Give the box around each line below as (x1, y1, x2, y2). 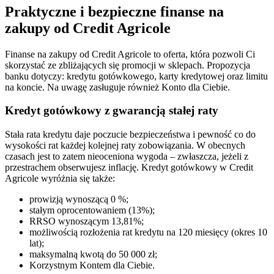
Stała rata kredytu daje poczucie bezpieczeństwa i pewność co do (5, 129, 256, 140)
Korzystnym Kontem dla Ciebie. (29, 260, 155, 271)
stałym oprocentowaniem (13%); (29, 205, 155, 216)
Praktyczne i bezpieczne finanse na (5, 3, 224, 20)
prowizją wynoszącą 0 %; (29, 194, 128, 205)
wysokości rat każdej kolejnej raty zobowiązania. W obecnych (5, 140, 245, 151)
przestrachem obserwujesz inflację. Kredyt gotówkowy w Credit (5, 162, 253, 173)
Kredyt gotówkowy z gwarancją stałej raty (5, 104, 218, 117)
